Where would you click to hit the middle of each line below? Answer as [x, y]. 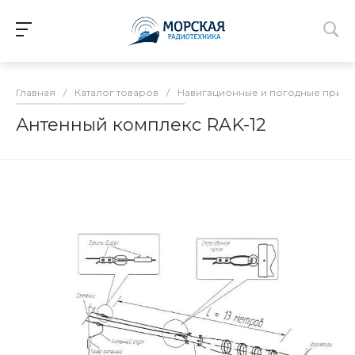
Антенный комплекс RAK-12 [141, 124]
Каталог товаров [116, 92]
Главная [36, 92]
